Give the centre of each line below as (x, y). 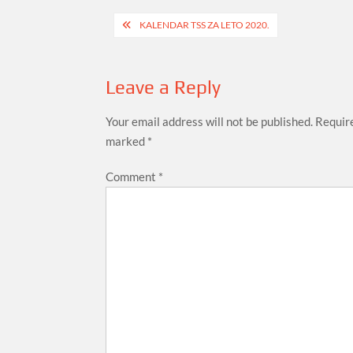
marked (127, 141)
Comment (132, 176)
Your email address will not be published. (210, 121)
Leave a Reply (163, 87)
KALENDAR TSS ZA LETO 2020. (205, 25)
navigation (160, 51)
